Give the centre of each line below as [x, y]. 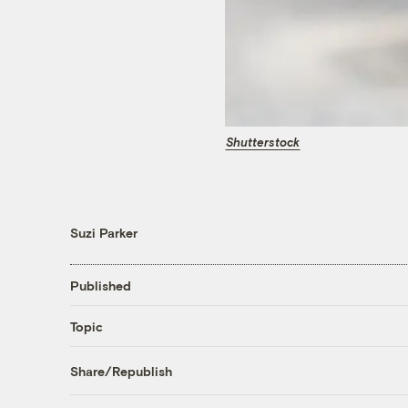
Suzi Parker [103, 233]
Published [100, 285]
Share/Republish [121, 371]
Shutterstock [263, 142]
